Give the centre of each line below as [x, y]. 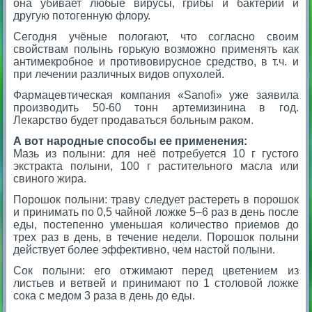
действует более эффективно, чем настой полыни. [146, 249]
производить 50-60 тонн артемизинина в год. [156, 107]
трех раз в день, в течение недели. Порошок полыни [156, 237]
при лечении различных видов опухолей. [119, 74]
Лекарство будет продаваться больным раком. [135, 120]
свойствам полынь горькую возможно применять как [156, 49]
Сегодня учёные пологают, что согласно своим [156, 36]
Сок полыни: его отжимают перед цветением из [156, 270]
